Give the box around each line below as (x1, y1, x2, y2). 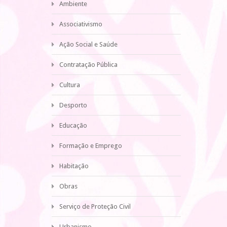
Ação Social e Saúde (59, 41, 118, 48)
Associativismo (59, 20, 102, 28)
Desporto (59, 101, 87, 109)
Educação (59, 122, 87, 129)
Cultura (59, 81, 80, 89)
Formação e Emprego (59, 142, 122, 149)
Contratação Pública (59, 61, 118, 68)
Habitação (59, 162, 89, 170)
